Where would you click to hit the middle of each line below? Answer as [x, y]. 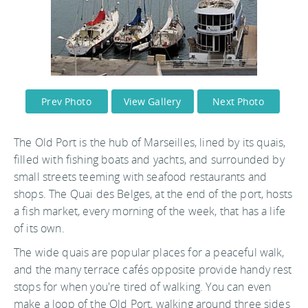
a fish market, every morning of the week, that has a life [150, 211]
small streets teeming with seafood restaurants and [141, 176]
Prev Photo [66, 101]
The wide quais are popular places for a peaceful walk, [149, 252]
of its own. [39, 228]
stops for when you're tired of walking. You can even [143, 286]
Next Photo [238, 101]
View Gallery [152, 101]
